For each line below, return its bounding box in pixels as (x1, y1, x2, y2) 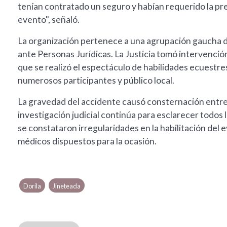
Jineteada (52, 182, 81, 191)
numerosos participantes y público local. (18, 75, 174, 86)
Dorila (23, 182, 42, 191)
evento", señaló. (18, 14, 80, 25)
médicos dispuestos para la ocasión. (18, 136, 157, 147)
